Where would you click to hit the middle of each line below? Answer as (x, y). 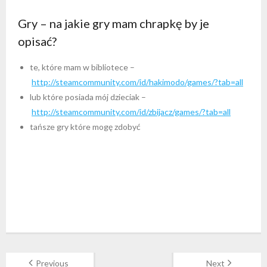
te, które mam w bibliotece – (82, 67)
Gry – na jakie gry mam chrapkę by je (114, 23)
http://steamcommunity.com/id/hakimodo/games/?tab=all (137, 82)
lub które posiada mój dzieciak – (88, 97)
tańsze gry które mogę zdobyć (85, 126)
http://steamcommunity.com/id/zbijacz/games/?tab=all (131, 111)
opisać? (37, 41)
